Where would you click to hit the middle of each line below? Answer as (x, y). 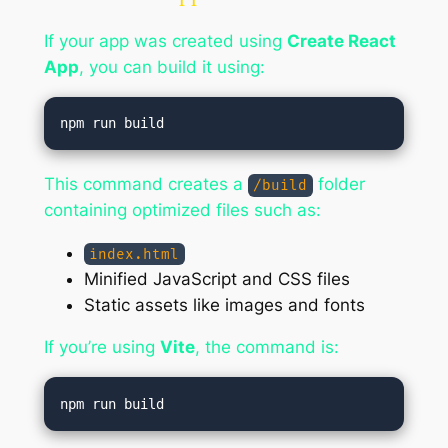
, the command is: (266, 347)
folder (339, 183)
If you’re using (101, 347)
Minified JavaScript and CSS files (216, 278)
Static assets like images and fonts (224, 304)
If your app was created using (165, 40)
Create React (341, 40)
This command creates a (145, 183)
